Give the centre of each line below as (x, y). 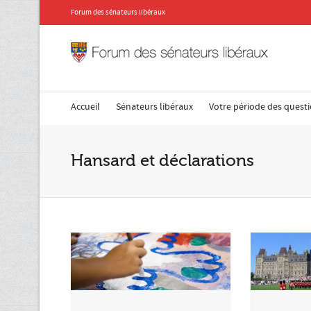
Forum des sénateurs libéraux (118, 12)
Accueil (85, 107)
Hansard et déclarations (162, 161)
